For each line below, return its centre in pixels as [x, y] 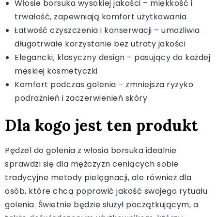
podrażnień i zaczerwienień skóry [81, 98]
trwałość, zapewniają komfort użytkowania [101, 16]
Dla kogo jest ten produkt [102, 125]
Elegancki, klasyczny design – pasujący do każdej [112, 57]
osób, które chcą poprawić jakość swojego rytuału [106, 191]
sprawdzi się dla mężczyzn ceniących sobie [92, 164]
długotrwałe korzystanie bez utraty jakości [100, 44]
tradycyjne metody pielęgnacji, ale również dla [98, 177]
